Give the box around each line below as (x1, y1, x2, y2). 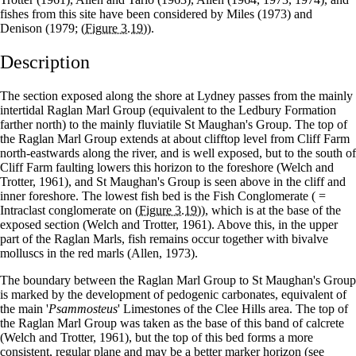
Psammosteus (48, 301, 118, 315)
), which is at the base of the (201, 203, 341, 217)
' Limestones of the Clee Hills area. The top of (118, 301, 348, 315)
